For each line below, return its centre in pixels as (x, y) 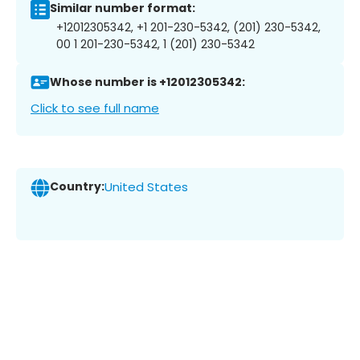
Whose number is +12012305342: (147, 82)
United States (146, 187)
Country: (77, 187)
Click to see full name (95, 108)
